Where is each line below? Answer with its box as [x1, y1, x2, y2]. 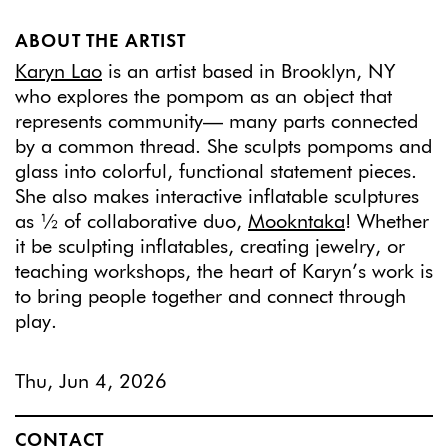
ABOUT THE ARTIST [15, 33, 187, 52]
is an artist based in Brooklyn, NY [102, 61, 395, 82]
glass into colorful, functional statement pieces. [15, 161, 417, 182]
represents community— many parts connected [15, 111, 418, 132]
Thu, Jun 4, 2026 [15, 371, 167, 392]
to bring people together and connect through [15, 286, 406, 307]
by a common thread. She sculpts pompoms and [15, 136, 432, 157]
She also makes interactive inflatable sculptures [15, 186, 419, 207]
